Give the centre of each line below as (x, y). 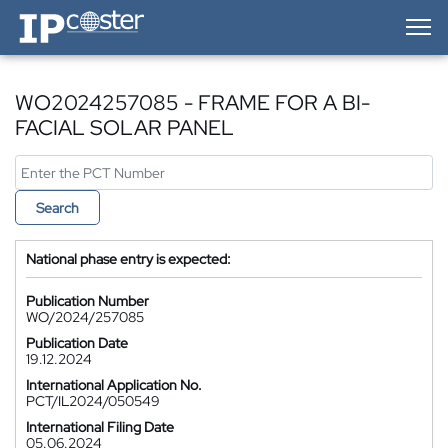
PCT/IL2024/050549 (93, 401)
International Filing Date (100, 427)
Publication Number (87, 301)
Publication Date (77, 343)
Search (57, 208)
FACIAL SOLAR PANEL (124, 127)
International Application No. (114, 385)
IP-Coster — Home (71, 15)
